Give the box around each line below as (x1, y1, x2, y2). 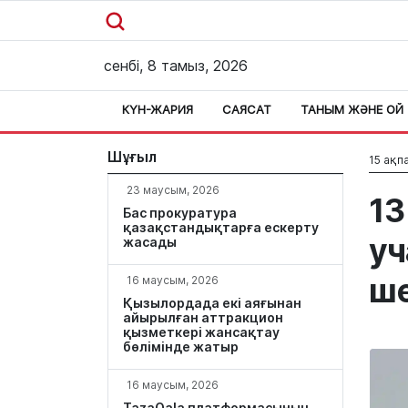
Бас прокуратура (123, 205, 237, 220)
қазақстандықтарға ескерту (123, 219, 319, 235)
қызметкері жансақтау (123, 324, 280, 340)
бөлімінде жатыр (123, 339, 239, 354)
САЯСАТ (222, 102, 271, 117)
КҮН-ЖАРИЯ (122, 102, 193, 117)
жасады (123, 234, 177, 250)
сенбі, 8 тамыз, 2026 (104, 56, 248, 75)
